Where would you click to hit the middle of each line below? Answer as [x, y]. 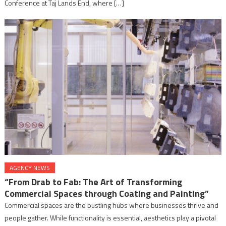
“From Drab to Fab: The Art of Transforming [94, 182]
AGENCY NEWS [30, 167]
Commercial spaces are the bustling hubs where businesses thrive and [112, 205]
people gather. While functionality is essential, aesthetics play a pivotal [110, 217]
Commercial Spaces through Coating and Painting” [107, 193]
